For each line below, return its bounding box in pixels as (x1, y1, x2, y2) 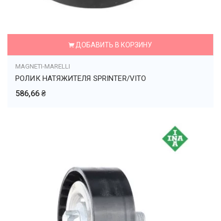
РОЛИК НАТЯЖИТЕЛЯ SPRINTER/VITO (15, 74, 147, 83)
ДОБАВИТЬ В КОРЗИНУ (75, 41, 152, 49)
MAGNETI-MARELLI (15, 63, 70, 70)
